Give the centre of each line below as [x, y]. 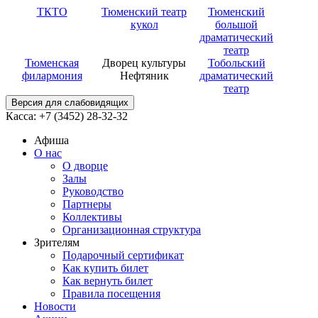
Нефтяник [144, 76]
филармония [52, 76]
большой [236, 24]
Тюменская [52, 63]
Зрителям [57, 242]
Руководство [93, 191]
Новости [55, 306]
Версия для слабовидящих [70, 103]
